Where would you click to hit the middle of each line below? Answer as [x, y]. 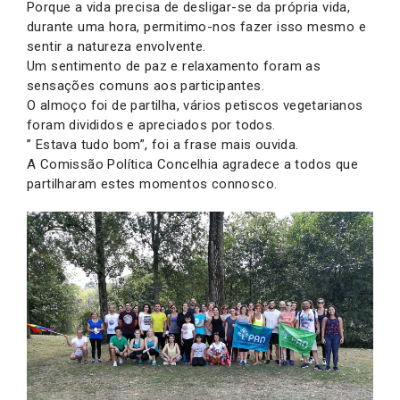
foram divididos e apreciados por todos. [151, 125]
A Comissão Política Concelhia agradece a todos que [192, 164]
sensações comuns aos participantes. [146, 86]
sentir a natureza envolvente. [117, 46]
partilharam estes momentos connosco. [152, 184]
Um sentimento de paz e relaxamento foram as [174, 66]
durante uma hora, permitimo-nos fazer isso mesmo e [196, 27]
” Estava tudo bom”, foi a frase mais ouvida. [163, 145]
